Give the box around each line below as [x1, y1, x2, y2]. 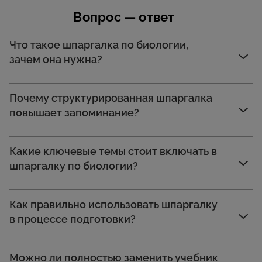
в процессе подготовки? [9, 213, 136, 226]
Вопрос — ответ [73, 9, 175, 25]
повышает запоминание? [9, 106, 139, 119]
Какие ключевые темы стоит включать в [9, 145, 217, 158]
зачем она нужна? [9, 53, 102, 66]
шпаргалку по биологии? [9, 160, 138, 173]
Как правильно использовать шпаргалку [9, 198, 218, 211]
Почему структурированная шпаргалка [9, 92, 212, 105]
